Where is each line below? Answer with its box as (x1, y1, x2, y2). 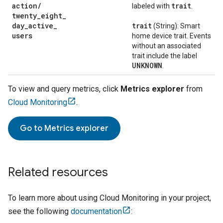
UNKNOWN (132, 61, 162, 70)
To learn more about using (8, 193, 100, 203)
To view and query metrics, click (8, 84, 120, 94)
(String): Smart (152, 22, 200, 30)
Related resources (8, 165, 108, 180)
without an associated (132, 42, 201, 50)
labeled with (132, 2, 171, 10)
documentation (71, 207, 122, 216)
